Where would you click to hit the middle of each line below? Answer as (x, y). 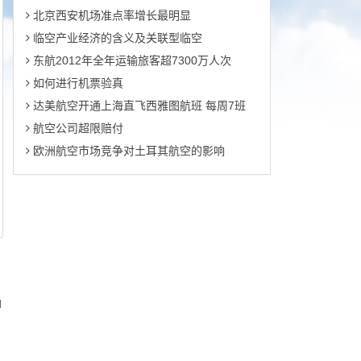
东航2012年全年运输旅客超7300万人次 (130, 60)
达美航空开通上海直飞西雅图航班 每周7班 (137, 106)
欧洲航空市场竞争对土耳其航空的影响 (127, 151)
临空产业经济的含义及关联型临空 (116, 38)
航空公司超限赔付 (76, 128)
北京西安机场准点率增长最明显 (110, 15)
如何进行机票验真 (76, 83)
